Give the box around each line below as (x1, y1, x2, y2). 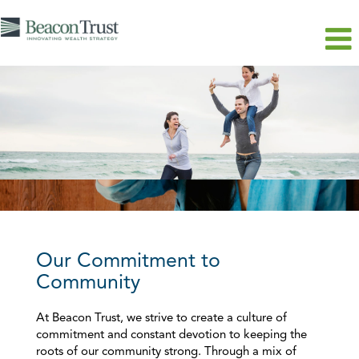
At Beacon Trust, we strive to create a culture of (36, 313, 287, 325)
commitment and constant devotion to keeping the (36, 329, 307, 341)
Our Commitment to (36, 252, 220, 272)
